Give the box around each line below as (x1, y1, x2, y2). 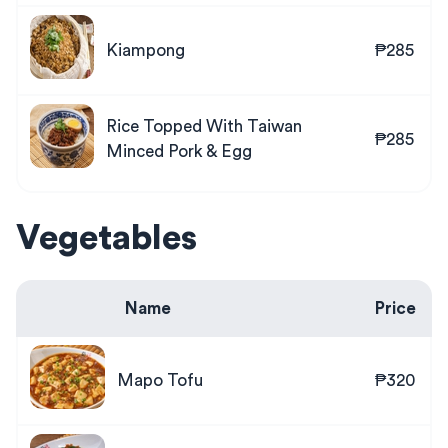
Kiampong (106, 41, 185, 59)
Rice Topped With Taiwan (106, 117, 302, 135)
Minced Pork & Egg (106, 142, 252, 160)
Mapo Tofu (117, 372, 203, 389)
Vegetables (16, 221, 197, 256)
